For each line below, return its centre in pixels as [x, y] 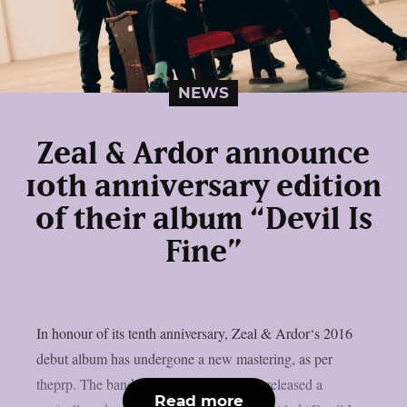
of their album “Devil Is [203, 219]
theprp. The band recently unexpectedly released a [179, 383]
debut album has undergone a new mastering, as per [184, 358]
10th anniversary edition [203, 187]
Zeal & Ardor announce [203, 154]
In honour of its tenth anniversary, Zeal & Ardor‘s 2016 [194, 333]
